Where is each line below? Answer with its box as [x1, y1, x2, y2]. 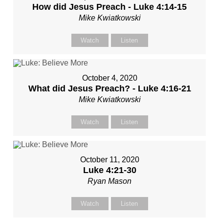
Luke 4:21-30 [83, 165, 136, 175]
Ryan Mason [88, 177, 131, 186]
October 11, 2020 [80, 155, 139, 164]
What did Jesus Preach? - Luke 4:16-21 [28, 84, 191, 94]
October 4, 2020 [82, 74, 137, 83]
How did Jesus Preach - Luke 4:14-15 [32, 2, 187, 12]
